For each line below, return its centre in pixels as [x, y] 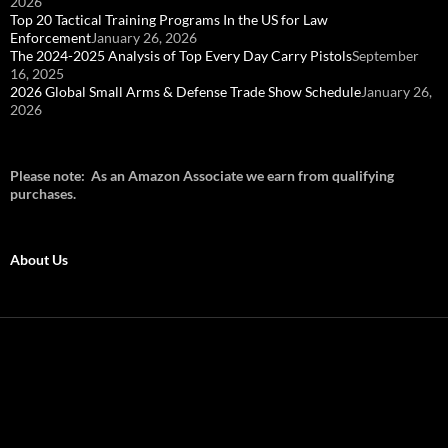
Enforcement [50, 38]
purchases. [43, 194]
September [385, 56]
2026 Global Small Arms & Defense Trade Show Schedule [185, 92]
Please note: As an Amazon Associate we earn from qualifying [202, 176]
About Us [39, 260]
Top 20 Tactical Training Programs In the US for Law [169, 20]
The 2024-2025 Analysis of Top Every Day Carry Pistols [181, 56]
